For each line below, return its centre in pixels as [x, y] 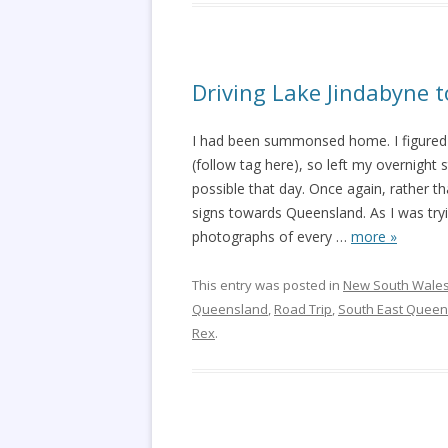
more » [374, 236]
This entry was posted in [267, 285]
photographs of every [262, 236]
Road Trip [303, 309]
